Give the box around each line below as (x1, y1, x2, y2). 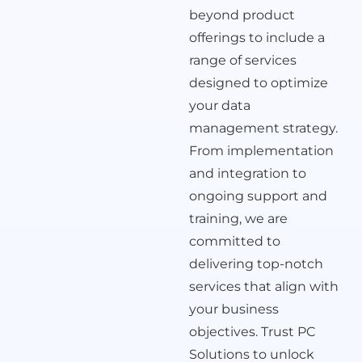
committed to (189, 233, 280, 249)
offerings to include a (189, 29, 325, 45)
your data (189, 97, 250, 113)
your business (189, 301, 279, 317)
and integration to (189, 165, 306, 181)
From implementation (189, 142, 334, 158)
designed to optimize (189, 74, 328, 90)
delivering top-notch (189, 255, 323, 271)
